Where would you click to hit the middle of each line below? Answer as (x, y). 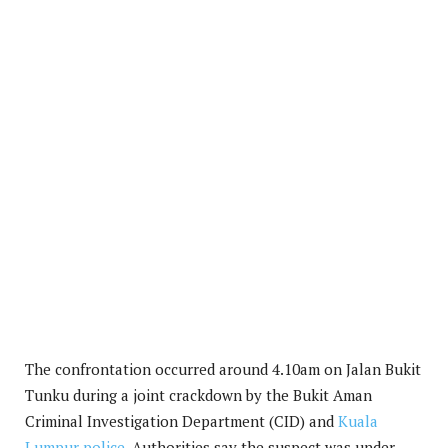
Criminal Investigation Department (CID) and (181, 420)
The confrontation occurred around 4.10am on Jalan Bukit (223, 368)
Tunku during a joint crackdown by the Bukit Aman (198, 394)
